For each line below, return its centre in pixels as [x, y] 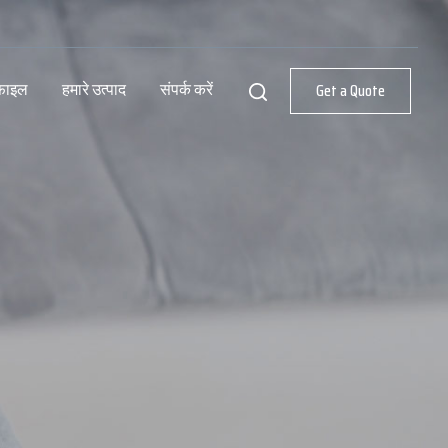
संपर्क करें [186, 89]
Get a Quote [350, 90]
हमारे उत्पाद [94, 89]
